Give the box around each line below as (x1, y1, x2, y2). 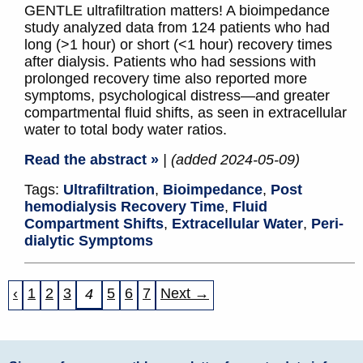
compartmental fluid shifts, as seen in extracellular (24, 105, 347, 122)
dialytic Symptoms (24, 233, 153, 250)
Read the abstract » (24, 152, 159, 169)
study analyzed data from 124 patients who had (24, 19, 330, 36)
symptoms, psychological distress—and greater (24, 88, 330, 105)
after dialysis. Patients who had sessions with (24, 53, 316, 70)
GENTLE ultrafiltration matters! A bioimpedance (24, 2, 330, 19)
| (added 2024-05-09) (163, 152, 300, 169)
